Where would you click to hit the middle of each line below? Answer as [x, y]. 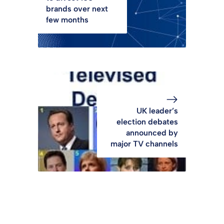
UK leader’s [157, 110]
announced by [152, 132]
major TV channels [144, 143]
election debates [147, 121]
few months [67, 19]
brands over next [77, 8]
